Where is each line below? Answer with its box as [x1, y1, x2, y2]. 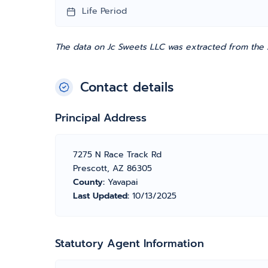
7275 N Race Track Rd [73, 148, 162, 161]
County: [73, 176, 108, 188]
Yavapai [108, 176, 138, 188]
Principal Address [55, 109, 147, 126]
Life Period [82, 5, 127, 17]
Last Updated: [73, 190, 132, 202]
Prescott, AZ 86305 [73, 162, 152, 175]
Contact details [80, 78, 173, 97]
